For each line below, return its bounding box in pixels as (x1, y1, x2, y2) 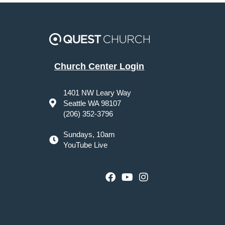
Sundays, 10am (63, 130, 115, 139)
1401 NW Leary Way (63, 88, 131, 97)
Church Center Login (54, 61, 145, 71)
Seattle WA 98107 (63, 98, 121, 107)
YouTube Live (63, 140, 107, 149)
